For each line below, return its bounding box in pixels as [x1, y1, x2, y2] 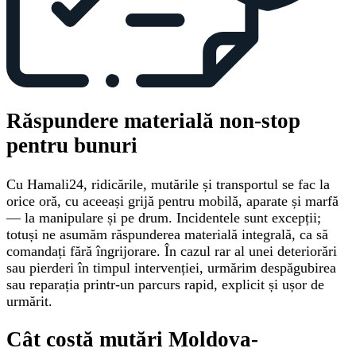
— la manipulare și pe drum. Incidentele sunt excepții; [6, 209, 321, 226]
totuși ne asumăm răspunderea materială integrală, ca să [6, 226, 328, 242]
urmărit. [6, 292, 52, 309]
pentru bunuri [6, 133, 137, 158]
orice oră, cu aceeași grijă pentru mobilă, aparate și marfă [6, 192, 339, 209]
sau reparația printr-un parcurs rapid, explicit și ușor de [6, 276, 324, 292]
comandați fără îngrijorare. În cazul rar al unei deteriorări [6, 242, 337, 259]
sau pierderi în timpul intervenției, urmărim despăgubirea [6, 259, 336, 276]
